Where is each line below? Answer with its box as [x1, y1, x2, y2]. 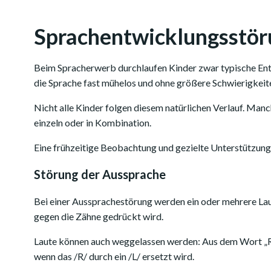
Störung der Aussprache [34, 167, 166, 181]
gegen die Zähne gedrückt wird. [34, 211, 163, 222]
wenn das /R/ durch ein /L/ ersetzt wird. [34, 250, 194, 262]
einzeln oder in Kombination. [34, 117, 151, 128]
